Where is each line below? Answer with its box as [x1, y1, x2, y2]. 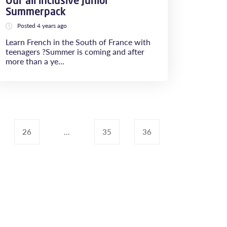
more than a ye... [6, 55, 64, 67]
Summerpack [6, 5, 66, 18]
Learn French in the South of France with [6, 36, 150, 48]
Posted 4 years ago [17, 21, 67, 30]
